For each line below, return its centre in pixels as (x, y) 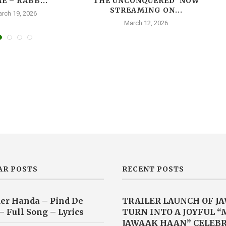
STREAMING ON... (146, 10)
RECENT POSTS (153, 169)
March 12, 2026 (146, 23)
